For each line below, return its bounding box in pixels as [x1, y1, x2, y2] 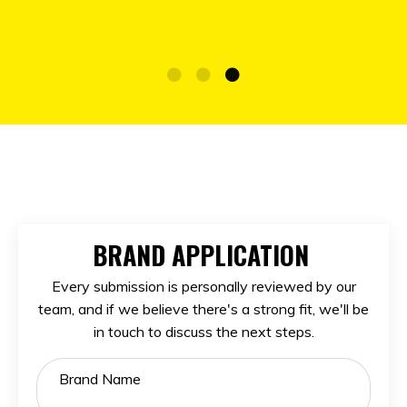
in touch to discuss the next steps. [93, 322, 314, 341]
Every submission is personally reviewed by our [51, 276, 356, 295]
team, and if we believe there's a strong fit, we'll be [38, 299, 369, 318]
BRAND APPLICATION [92, 235, 315, 273]
